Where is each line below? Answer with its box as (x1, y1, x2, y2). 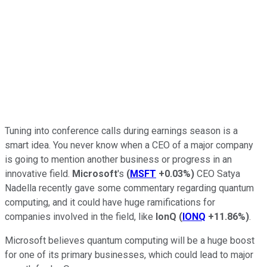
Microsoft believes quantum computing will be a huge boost (5, 234, 254, 246)
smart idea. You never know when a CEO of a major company (5, 139, 253, 151)
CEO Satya (194, 167, 240, 179)
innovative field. (5, 167, 72, 179)
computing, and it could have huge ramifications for (5, 196, 215, 208)
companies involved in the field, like (5, 210, 156, 222)
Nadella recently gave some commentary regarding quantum (5, 182, 254, 194)
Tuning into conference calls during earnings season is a (5, 125, 238, 136)
